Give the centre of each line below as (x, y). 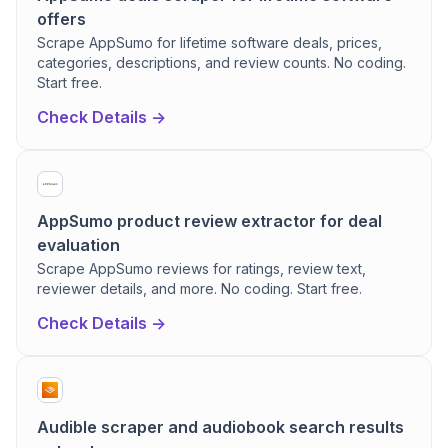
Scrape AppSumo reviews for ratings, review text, (201, 268)
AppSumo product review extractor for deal (209, 220)
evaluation (78, 244)
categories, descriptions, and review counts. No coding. (221, 62)
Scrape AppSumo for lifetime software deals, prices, (209, 42)
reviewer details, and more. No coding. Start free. (199, 288)
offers (61, 18)
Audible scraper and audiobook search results (220, 426)
